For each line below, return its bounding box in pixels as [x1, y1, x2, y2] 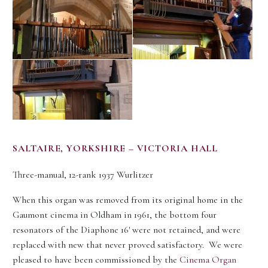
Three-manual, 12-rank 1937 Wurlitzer [13, 168, 153, 181]
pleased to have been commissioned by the [13, 254, 179, 266]
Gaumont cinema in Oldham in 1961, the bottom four [13, 209, 217, 221]
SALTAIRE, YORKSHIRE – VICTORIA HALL [13, 142, 218, 154]
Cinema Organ [179, 254, 236, 266]
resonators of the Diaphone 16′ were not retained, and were [13, 224, 240, 236]
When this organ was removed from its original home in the [13, 194, 243, 206]
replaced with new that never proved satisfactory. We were [13, 239, 242, 251]
